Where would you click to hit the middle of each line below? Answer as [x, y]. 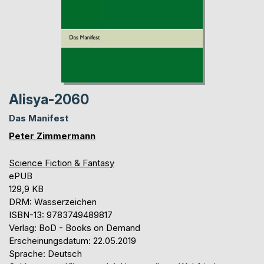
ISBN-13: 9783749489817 [61, 214]
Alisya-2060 [49, 99]
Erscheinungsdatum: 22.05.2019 [72, 240]
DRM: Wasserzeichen [53, 202]
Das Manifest [39, 118]
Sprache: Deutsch [45, 253]
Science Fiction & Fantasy [62, 163]
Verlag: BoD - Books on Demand [75, 227]
